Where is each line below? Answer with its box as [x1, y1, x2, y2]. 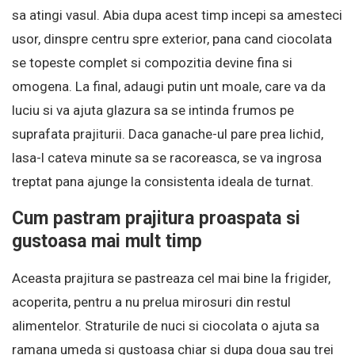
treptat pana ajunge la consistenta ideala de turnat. [12, 174, 314, 190]
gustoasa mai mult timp [12, 231, 202, 253]
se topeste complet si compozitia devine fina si [12, 55, 292, 71]
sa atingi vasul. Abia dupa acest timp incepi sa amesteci [12, 7, 342, 24]
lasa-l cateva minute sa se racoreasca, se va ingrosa [12, 150, 322, 166]
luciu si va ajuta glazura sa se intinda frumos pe [12, 102, 294, 119]
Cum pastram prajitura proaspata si [12, 208, 300, 230]
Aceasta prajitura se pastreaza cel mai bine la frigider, [12, 270, 330, 287]
